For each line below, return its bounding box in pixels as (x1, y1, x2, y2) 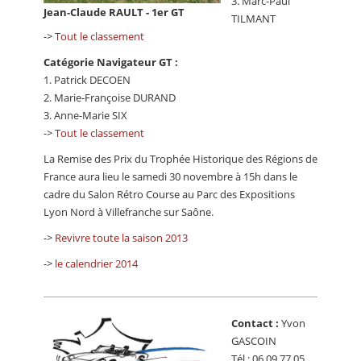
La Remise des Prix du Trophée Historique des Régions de (44, 151, 317, 166)
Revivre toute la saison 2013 (55, 230, 188, 245)
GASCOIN (231, 333, 276, 348)
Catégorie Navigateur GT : (44, 54, 178, 69)
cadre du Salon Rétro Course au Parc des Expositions (44, 186, 295, 201)
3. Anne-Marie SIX (44, 107, 127, 122)
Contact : (231, 315, 279, 330)
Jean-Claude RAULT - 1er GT (44, 5, 185, 20)
